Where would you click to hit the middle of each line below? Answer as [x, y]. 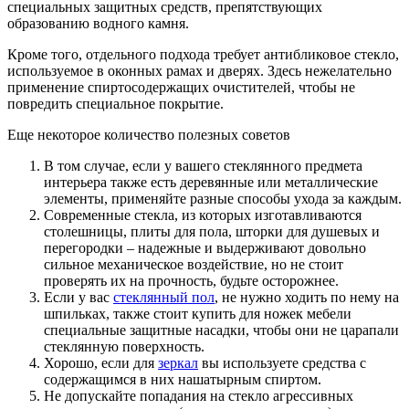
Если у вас [79, 297]
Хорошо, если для [101, 362]
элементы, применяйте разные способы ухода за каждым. [223, 198]
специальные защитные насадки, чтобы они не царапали [221, 330]
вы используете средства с [282, 362]
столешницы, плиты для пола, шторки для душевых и [212, 231]
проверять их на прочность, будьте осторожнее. [191, 280]
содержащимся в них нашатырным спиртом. [183, 379]
